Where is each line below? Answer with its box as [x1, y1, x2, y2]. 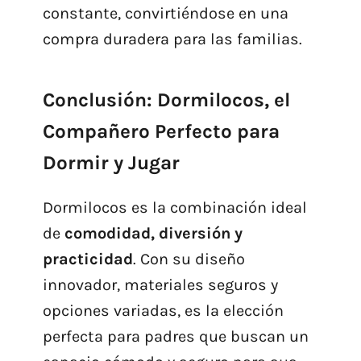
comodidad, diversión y [64, 224, 243, 243]
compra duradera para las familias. [42, 30, 302, 49]
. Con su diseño [132, 250, 245, 269]
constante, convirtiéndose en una [42, 4, 288, 23]
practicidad [42, 250, 133, 269]
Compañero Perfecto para [42, 120, 280, 143]
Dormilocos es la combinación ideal [42, 198, 307, 218]
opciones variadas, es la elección [42, 301, 284, 321]
